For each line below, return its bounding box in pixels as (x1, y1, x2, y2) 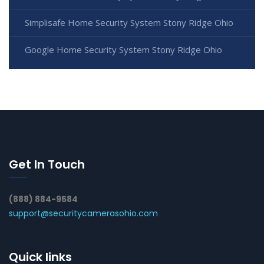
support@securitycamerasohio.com (9, 207, 158, 220)
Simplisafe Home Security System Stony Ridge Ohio (25, 16, 233, 29)
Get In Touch (9, 156, 85, 173)
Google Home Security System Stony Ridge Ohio (25, 44, 222, 56)
